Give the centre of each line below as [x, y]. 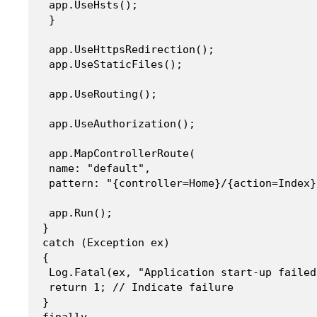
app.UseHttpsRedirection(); [128, 49]
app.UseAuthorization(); [119, 123]
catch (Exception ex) [106, 242]
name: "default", [97, 168]
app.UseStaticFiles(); [113, 64]
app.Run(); [77, 213]
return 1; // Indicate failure [138, 287]
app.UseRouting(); [100, 94]
